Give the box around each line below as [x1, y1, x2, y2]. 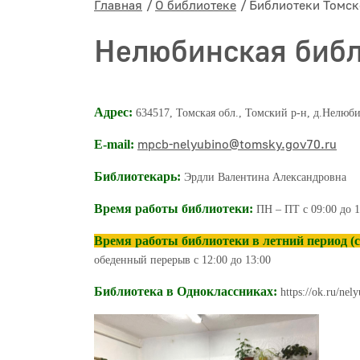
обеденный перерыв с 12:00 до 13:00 [94, 254, 271, 267]
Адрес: [94, 105, 133, 120]
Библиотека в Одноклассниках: [94, 284, 277, 299]
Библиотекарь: [94, 170, 181, 184]
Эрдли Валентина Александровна [181, 171, 346, 184]
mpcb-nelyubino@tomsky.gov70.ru [137, 137, 337, 153]
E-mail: [94, 137, 137, 152]
